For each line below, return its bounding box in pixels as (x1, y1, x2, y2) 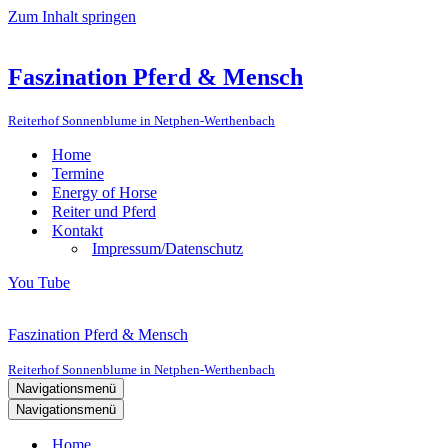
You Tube (8, 273, 70, 291)
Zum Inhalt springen (8, 8, 136, 25)
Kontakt (52, 221, 103, 239)
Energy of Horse (52, 183, 157, 201)
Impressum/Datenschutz (92, 239, 243, 257)
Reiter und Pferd (52, 202, 156, 220)
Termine (52, 164, 104, 182)
